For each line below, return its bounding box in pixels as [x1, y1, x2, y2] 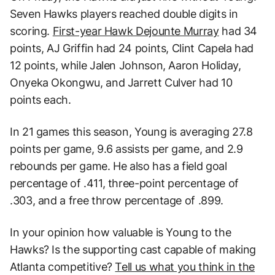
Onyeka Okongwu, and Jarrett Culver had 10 [10, 76, 233, 89]
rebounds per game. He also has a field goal [10, 159, 227, 172]
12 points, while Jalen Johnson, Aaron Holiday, [10, 58, 241, 72]
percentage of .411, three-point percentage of [10, 176, 239, 190]
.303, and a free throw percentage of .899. [10, 193, 223, 207]
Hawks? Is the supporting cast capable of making [10, 242, 257, 256]
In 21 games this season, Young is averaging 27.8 [10, 125, 253, 138]
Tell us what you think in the [115, 260, 255, 273]
